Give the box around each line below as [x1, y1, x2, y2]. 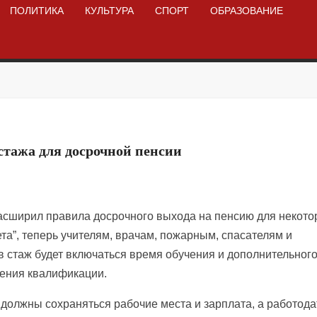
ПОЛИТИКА [10, 4, 64, 16]
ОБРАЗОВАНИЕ [210, 4, 284, 16]
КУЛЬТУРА [85, 4, 134, 16]
